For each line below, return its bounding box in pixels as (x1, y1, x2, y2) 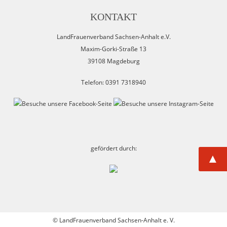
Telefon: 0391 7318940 (81, 78, 146, 87)
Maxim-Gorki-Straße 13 (81, 45, 146, 53)
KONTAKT (90, 11, 137, 22)
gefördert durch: (90, 143, 137, 153)
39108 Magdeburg (87, 57, 140, 65)
